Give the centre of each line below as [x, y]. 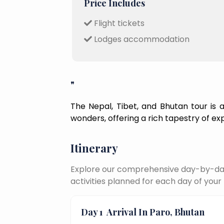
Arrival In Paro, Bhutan [155, 212]
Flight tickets [118, 23]
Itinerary [94, 148]
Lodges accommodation [141, 39]
